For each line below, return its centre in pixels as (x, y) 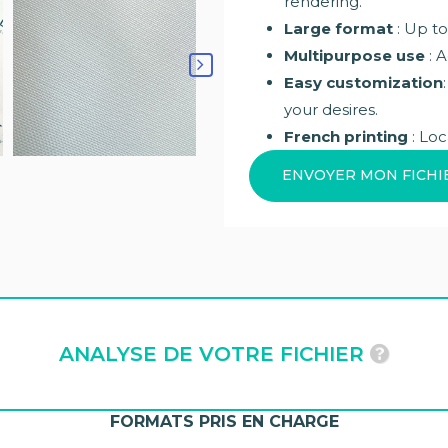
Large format (338, 28)
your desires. (331, 109)
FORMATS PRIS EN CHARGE (224, 421)
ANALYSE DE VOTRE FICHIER (214, 353)
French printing (346, 136)
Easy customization (363, 82)
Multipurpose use (354, 55)
